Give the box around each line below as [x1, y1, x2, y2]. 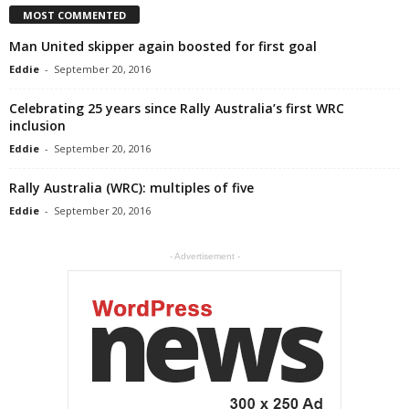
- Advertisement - [169, 250, 240, 261]
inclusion [9, 116, 66, 134]
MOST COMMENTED [23, 7, 126, 22]
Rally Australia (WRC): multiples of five [9, 178, 254, 196]
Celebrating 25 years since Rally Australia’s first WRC [9, 99, 344, 117]
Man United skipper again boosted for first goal [9, 37, 317, 55]
